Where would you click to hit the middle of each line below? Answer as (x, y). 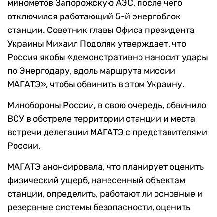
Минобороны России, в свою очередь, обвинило (107, 105)
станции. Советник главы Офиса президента (101, 30)
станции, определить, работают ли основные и (105, 194)
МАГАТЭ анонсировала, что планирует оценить (106, 167)
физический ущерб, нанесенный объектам (96, 180)
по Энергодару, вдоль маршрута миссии (91, 71)
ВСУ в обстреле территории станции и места (101, 119)
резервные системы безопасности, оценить (99, 208)
